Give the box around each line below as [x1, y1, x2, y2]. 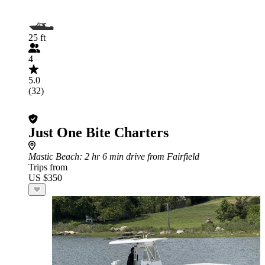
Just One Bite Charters [28, 125, 169, 140]
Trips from [28, 162, 67, 172]
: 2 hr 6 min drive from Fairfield [79, 151, 199, 161]
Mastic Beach [28, 151, 79, 161]
